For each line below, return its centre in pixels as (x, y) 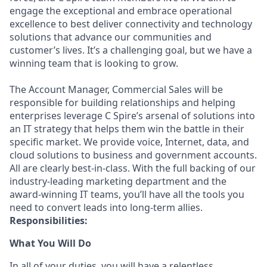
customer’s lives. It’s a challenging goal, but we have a (131, 50)
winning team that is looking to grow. (94, 63)
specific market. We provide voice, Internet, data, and (129, 142)
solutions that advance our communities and (111, 37)
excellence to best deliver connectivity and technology (131, 24)
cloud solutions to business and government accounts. (133, 155)
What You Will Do (50, 243)
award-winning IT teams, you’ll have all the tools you (127, 194)
